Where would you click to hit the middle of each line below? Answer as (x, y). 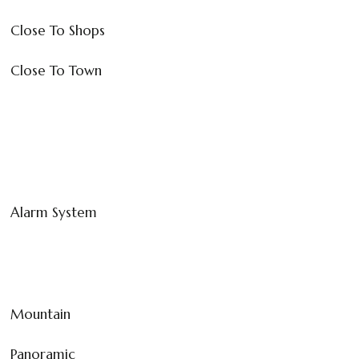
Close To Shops (58, 30)
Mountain (40, 314)
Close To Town (56, 70)
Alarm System (54, 212)
